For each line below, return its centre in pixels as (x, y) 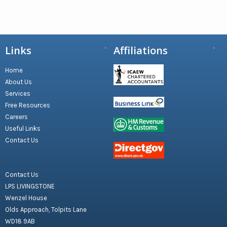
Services (18, 94)
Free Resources (28, 105)
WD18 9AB (20, 221)
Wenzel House (26, 198)
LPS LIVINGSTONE (30, 186)
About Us (18, 82)
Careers (16, 117)
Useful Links (23, 129)
